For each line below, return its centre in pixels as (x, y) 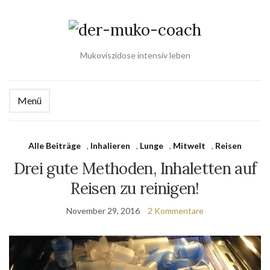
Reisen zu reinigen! (135, 188)
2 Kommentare (176, 211)
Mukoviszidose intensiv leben (135, 55)
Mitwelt (189, 146)
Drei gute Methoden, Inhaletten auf (135, 168)
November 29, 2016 (103, 211)
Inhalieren (110, 146)
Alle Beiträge (55, 146)
